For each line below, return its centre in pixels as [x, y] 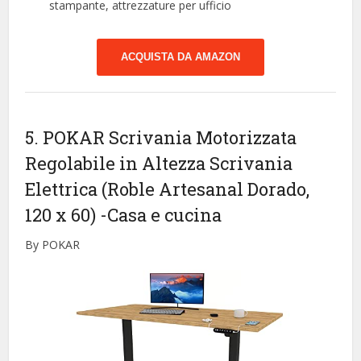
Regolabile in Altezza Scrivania [159, 164]
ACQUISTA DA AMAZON [180, 57]
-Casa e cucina [161, 215]
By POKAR [53, 245]
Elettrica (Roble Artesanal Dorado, [168, 189]
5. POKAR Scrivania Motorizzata [161, 138]
